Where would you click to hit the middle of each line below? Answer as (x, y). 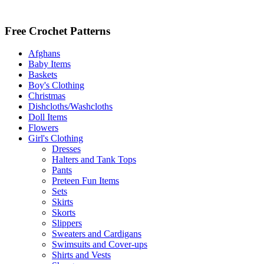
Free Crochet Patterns (57, 31)
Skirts (62, 202)
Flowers (43, 128)
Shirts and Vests (81, 255)
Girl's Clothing (56, 138)
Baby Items (49, 64)
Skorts (64, 213)
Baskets (43, 75)
